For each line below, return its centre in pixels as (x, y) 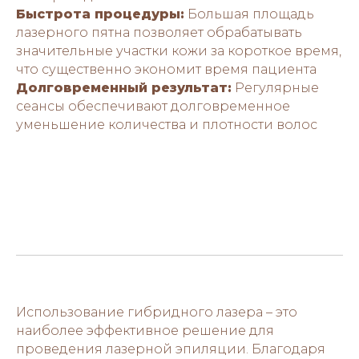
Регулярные (275, 87)
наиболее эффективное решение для (145, 330)
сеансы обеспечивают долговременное (153, 106)
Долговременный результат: (124, 87)
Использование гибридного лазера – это (157, 312)
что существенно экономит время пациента (166, 69)
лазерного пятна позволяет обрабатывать (159, 32)
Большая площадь (249, 14)
